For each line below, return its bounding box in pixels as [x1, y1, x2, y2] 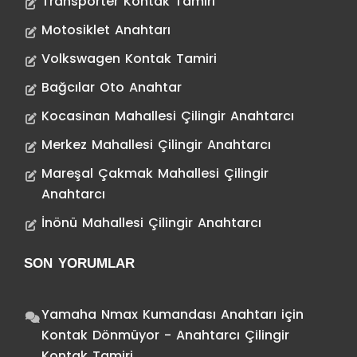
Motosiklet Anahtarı [41, 20, 171, 39]
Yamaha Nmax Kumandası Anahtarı [41, 304, 277, 324]
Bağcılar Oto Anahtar [41, 77, 182, 96]
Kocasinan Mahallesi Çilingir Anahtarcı [41, 106, 294, 125]
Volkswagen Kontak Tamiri [41, 49, 217, 68]
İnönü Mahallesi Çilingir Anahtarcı [41, 213, 261, 232]
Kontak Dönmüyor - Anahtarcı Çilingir [41, 325, 289, 344]
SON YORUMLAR [24, 255, 135, 271]
